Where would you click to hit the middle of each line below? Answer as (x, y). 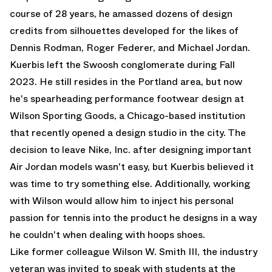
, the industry (227, 251)
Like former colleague (61, 251)
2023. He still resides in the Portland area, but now (126, 81)
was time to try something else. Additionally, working (130, 183)
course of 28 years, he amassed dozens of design (121, 13)
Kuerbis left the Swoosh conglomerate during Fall (122, 64)
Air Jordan (33, 166)
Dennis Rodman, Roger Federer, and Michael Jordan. (130, 47)
